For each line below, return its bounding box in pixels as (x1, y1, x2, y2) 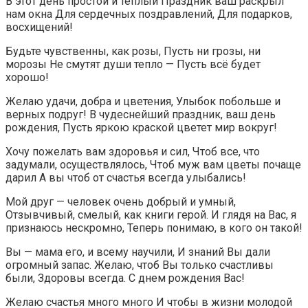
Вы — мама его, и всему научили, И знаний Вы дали (5, 245, 270, 258)
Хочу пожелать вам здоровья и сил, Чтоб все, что (5, 144, 260, 158)
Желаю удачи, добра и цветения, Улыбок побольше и (5, 94, 280, 108)
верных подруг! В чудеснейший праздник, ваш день (5, 107, 276, 121)
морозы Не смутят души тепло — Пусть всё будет (5, 57, 261, 71)
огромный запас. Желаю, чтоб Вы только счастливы (5, 258, 274, 272)
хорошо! (5, 70, 49, 84)
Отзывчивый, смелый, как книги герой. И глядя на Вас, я (5, 208, 296, 221)
